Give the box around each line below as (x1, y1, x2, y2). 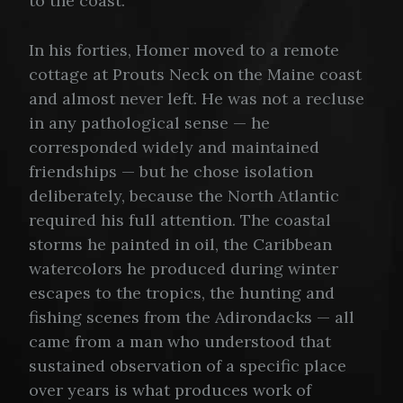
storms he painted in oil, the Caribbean (29, 234, 332, 255)
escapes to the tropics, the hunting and (29, 282, 335, 304)
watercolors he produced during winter (29, 258, 338, 280)
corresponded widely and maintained (29, 137, 319, 158)
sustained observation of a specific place (29, 355, 346, 377)
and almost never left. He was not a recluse (29, 88, 364, 110)
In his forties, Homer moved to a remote (29, 40, 339, 61)
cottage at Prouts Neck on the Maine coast (29, 64, 362, 85)
